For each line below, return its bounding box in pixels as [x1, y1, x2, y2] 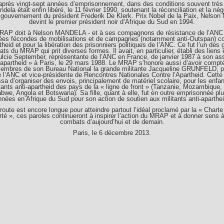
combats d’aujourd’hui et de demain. [59, 118, 164, 125]
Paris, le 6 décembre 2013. [73, 129, 151, 136]
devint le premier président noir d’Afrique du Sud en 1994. [29, 18, 195, 25]
